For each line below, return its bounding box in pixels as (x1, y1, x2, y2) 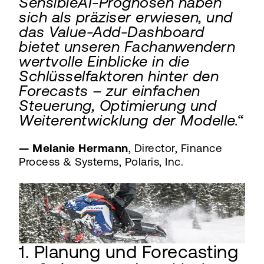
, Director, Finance (128, 141, 222, 154)
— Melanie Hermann (19, 141, 128, 154)
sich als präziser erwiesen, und (19, 8, 233, 26)
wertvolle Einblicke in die (19, 52, 189, 70)
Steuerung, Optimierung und (19, 96, 216, 114)
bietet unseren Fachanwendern (19, 37, 235, 55)
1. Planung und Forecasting (19, 242, 238, 263)
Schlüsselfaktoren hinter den (19, 67, 219, 85)
